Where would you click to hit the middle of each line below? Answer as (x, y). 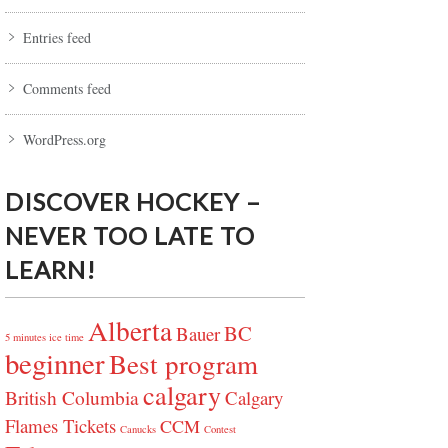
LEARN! (50, 270)
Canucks (138, 429)
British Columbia (72, 397)
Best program (183, 364)
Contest (220, 429)
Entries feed (57, 38)
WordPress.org (64, 140)
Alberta (130, 331)
